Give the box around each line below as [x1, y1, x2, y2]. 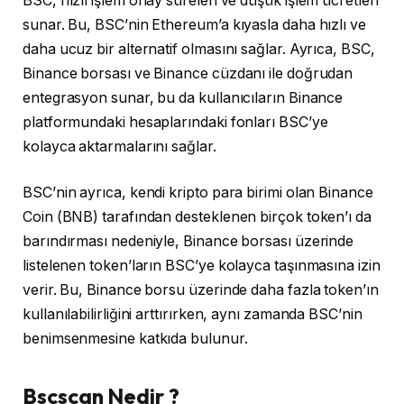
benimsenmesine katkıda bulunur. [23, 330, 248, 348]
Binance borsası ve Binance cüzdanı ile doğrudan [23, 64, 353, 82]
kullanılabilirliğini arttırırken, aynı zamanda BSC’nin [23, 306, 363, 324]
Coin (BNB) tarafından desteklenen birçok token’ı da [23, 208, 372, 226]
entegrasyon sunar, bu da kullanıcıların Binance [23, 88, 344, 106]
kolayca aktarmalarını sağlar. [23, 137, 216, 155]
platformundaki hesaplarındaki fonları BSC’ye [23, 113, 328, 131]
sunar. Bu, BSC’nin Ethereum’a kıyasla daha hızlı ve [23, 15, 366, 33]
